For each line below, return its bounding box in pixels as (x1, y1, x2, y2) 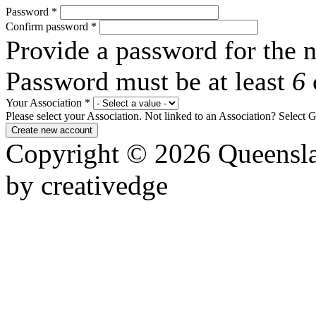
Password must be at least (6, 66, 292, 96)
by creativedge (6, 169, 168, 200)
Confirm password (6, 20, 91, 32)
